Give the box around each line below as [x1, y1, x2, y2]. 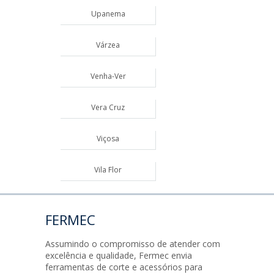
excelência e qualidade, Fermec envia [45, 250, 192, 261]
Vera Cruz [91, 102, 125, 113]
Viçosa [97, 133, 119, 144]
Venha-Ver [90, 71, 126, 81]
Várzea [96, 40, 120, 50]
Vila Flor [94, 165, 122, 175]
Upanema [91, 9, 125, 19]
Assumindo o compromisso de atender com [45, 238, 220, 250]
